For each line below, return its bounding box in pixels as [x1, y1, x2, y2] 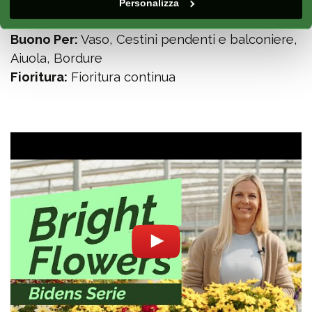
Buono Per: [10, 31, 78, 47]
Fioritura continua [68, 69, 175, 84]
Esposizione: [10, 13, 89, 28]
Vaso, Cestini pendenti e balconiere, [78, 31, 297, 47]
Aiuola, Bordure [10, 50, 102, 65]
